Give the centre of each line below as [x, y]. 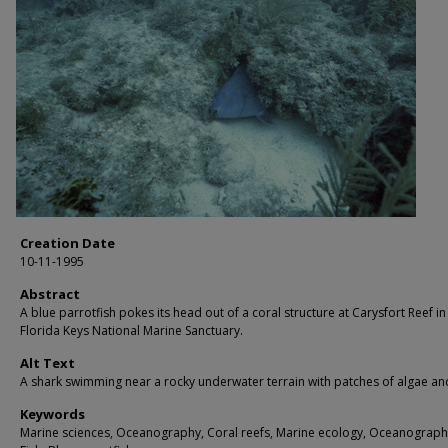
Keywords [52, 414]
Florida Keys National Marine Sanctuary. [131, 330]
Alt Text [47, 363]
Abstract [50, 294]
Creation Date [67, 243]
